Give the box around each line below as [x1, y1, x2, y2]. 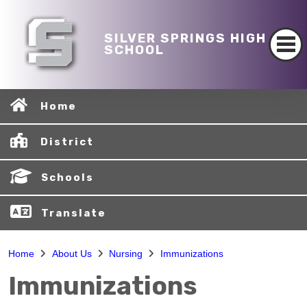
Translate [41, 207, 106, 219]
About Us [51, 248, 92, 259]
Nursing [109, 248, 143, 259]
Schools [41, 171, 94, 184]
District [40, 136, 94, 148]
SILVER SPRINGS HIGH [103, 30, 267, 46]
